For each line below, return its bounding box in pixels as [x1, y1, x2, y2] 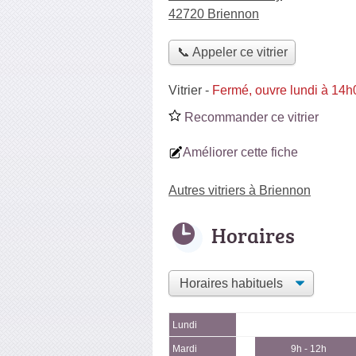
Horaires [211, 220, 295, 250]
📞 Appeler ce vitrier [176, 45, 288, 60]
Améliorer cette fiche [183, 145, 298, 159]
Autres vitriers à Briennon [168, 183, 311, 197]
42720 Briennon [168, 7, 259, 21]
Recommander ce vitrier [181, 110, 319, 124]
